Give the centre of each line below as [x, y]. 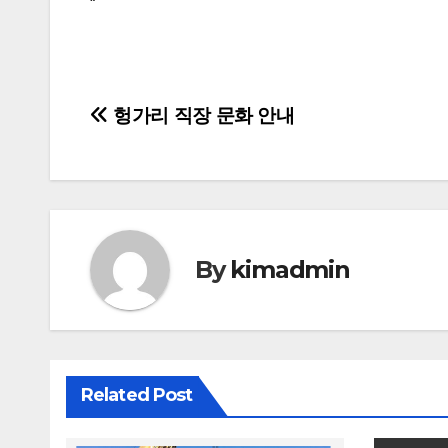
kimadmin [290, 270]
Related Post [137, 394]
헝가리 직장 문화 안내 [201, 115]
